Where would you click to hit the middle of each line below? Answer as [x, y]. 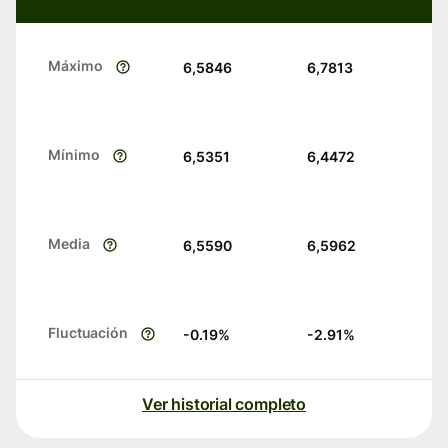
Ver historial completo [224, 404]
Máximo [75, 66]
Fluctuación [88, 333]
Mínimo [74, 155]
